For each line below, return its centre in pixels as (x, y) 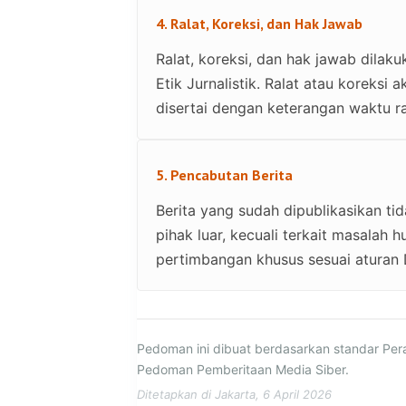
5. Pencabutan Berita (224, 175)
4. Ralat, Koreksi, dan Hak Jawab (259, 24)
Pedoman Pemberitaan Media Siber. (243, 369)
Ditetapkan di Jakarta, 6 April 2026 (234, 394)
